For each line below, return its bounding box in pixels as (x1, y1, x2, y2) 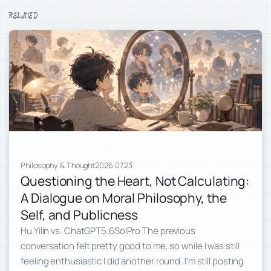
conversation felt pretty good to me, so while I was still (21, 239, 240, 252)
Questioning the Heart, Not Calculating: (21, 171, 250, 189)
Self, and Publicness (21, 205, 139, 223)
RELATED (8, 11, 38, 20)
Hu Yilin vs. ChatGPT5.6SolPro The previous (21, 224, 195, 237)
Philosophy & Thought (21, 159, 96, 171)
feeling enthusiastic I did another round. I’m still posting (21, 254, 244, 267)
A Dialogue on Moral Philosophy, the (21, 188, 227, 206)
